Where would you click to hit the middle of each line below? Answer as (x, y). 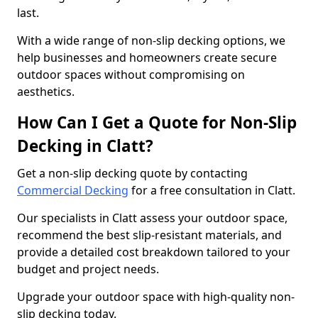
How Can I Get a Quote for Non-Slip (157, 122)
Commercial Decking (73, 190)
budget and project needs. (88, 269)
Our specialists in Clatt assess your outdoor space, (152, 218)
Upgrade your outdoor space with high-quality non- (156, 297)
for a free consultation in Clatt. (213, 190)
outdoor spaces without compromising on (131, 75)
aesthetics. (46, 92)
